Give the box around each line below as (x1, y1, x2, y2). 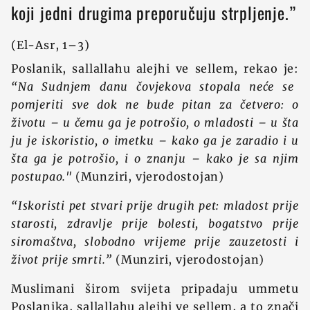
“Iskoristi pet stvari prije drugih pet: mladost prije (11, 199, 299, 212)
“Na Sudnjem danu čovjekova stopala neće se (11, 80, 294, 93)
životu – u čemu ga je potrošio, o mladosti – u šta (11, 116, 299, 129)
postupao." (11, 170, 73, 183)
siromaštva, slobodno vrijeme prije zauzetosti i (11, 235, 299, 248)
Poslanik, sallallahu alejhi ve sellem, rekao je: (11, 62, 299, 75)
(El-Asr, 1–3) (11, 38, 90, 52)
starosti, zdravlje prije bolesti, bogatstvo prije (11, 217, 299, 230)
